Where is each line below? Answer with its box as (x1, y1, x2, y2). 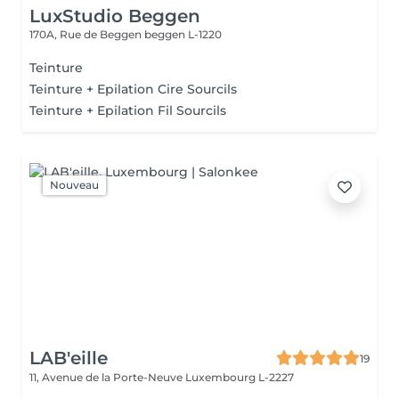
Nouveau (50, 178, 99, 191)
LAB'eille (29, 347, 108, 369)
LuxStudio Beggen (29, 5, 200, 27)
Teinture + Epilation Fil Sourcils (29, 102, 226, 118)
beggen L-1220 (144, 28, 222, 41)
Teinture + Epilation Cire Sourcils (29, 81, 237, 97)
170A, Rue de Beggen (29, 28, 144, 41)
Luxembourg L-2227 (185, 370, 294, 384)
